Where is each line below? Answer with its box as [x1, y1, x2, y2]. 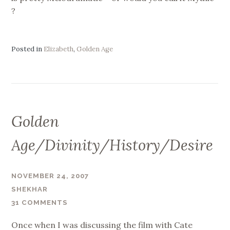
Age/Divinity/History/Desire [11, 135, 214, 155]
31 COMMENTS [11, 199, 68, 207]
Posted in [11, 44, 44, 53]
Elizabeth [44, 44, 74, 53]
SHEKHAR [11, 185, 48, 193]
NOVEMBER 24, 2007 [11, 171, 89, 180]
